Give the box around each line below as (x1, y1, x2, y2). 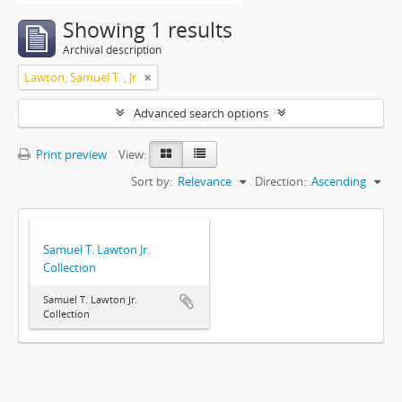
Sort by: (131, 173, 172, 189)
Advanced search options (134, 105, 268, 121)
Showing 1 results (63, 16, 232, 44)
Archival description (63, 42, 162, 57)
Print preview (33, 146, 107, 162)
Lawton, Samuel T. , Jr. (24, 69, 139, 85)
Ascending (311, 173, 366, 189)
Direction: (255, 173, 306, 189)
